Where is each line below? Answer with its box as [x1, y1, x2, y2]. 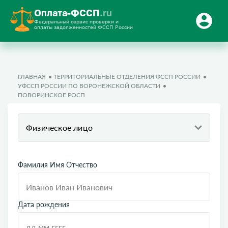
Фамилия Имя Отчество [18, 160, 97, 169]
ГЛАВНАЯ [18, 73, 46, 80]
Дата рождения [18, 200, 70, 209]
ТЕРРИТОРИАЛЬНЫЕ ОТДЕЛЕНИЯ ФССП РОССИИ [53, 73, 201, 80]
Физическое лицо [26, 123, 93, 132]
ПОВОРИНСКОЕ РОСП [18, 91, 85, 99]
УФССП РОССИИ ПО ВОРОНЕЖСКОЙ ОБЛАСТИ [18, 82, 160, 90]
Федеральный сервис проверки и [34, 18, 119, 24]
